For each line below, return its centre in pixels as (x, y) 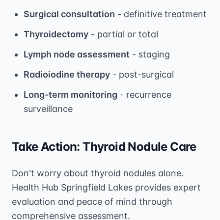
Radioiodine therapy (67, 74)
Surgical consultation (69, 14)
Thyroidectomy (56, 34)
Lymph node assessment (77, 54)
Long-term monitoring (70, 94)
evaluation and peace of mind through (92, 201)
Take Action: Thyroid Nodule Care (104, 146)
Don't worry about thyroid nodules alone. (98, 173)
